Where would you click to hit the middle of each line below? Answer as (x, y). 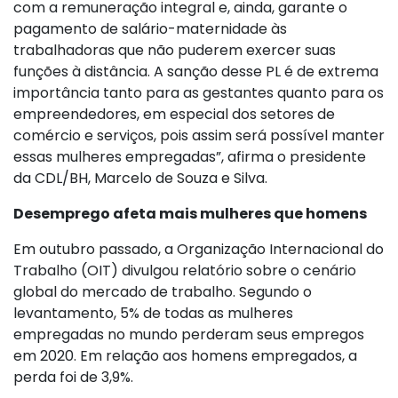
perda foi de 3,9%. (73, 377)
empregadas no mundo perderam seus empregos (189, 334)
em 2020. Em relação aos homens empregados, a (185, 355)
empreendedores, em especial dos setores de (174, 114)
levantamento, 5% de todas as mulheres (153, 313)
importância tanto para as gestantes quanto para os (199, 92)
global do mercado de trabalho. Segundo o (163, 291)
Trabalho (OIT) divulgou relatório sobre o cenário (185, 270)
